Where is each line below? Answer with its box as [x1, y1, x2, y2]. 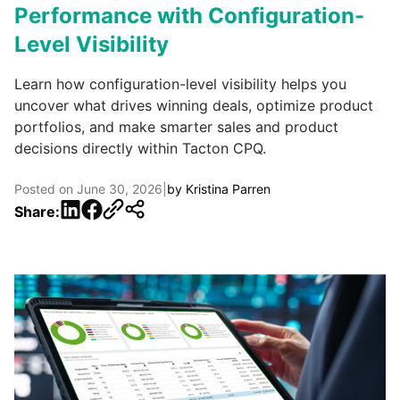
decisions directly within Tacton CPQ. [14, 138, 266, 157]
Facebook [80, 198, 147, 217]
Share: [14, 203, 60, 221]
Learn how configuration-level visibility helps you [14, 74, 346, 93]
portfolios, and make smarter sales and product [14, 117, 338, 136]
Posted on [14, 180, 77, 196]
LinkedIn [59, 198, 115, 217]
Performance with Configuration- [14, 2, 364, 29]
